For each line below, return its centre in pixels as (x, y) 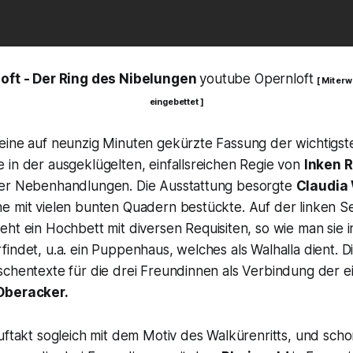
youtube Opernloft (258, 79)
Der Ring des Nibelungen (115, 79)
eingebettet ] (176, 102)
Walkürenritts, (249, 336)
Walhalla (275, 250)
